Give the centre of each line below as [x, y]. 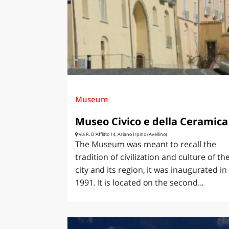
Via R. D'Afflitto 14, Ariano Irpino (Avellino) [122, 134]
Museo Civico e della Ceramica [152, 121]
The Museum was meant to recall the [146, 144]
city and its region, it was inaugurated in [151, 169]
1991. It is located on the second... [140, 182]
